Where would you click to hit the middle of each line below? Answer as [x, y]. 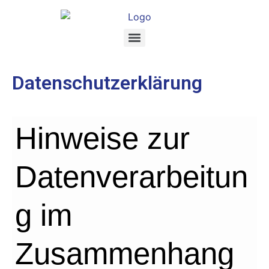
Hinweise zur [102, 138]
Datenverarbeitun [131, 177]
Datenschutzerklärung [107, 83]
